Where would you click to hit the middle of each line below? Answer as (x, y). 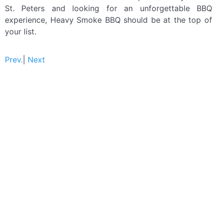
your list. (21, 31)
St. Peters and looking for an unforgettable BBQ (108, 8)
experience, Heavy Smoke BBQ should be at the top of (108, 20)
